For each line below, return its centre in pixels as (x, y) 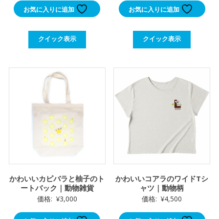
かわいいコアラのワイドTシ (162, 178)
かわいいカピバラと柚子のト (57, 178)
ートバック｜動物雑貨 (57, 187)
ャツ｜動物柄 (162, 187)
